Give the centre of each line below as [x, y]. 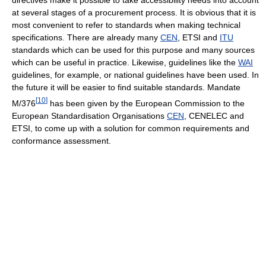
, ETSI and [199, 37]
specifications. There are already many [86, 37]
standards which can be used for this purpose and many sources [133, 50]
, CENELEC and [214, 115]
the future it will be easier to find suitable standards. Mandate [126, 87]
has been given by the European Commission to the [146, 103]
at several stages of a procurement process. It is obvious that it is [134, 12]
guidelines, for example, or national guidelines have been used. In [135, 75]
